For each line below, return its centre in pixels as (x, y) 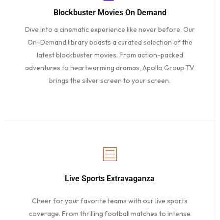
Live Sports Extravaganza (110, 179)
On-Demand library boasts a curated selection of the (110, 42)
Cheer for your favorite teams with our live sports (110, 201)
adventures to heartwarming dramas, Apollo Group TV (110, 68)
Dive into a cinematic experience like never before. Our (110, 30)
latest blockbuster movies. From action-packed (110, 55)
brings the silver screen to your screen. (110, 81)
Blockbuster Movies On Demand (110, 13)
